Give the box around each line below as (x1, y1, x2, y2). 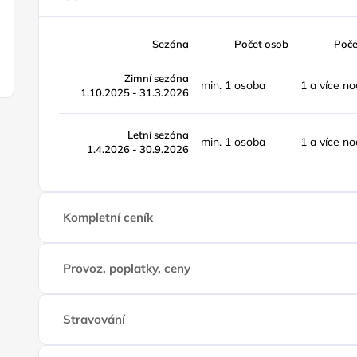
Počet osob (234, 37, 289, 50)
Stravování (63, 312, 126, 327)
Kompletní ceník (63, 210, 154, 225)
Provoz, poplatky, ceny (63, 261, 191, 276)
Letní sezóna (127, 128, 190, 141)
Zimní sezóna (124, 72, 190, 84)
